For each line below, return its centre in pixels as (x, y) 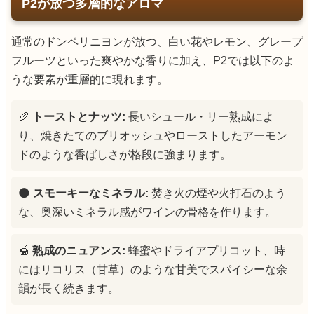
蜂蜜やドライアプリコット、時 (205, 250)
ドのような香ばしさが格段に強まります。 (125, 154)
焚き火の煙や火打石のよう (217, 193)
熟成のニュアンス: (79, 250)
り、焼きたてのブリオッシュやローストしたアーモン (153, 135)
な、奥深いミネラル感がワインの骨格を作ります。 (147, 212)
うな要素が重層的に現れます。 (90, 79)
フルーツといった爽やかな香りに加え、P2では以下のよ (153, 60)
